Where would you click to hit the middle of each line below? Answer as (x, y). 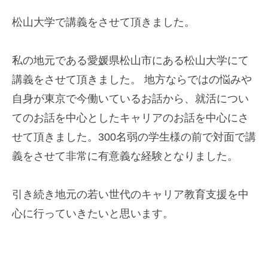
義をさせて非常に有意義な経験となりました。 (125, 156)
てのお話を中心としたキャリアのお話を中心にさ (130, 118)
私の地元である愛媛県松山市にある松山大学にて (130, 60)
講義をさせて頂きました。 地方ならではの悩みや (132, 79)
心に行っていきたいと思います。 (93, 214)
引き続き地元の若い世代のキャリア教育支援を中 (130, 195)
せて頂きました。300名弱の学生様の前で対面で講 (134, 137)
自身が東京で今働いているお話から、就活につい (130, 98)
